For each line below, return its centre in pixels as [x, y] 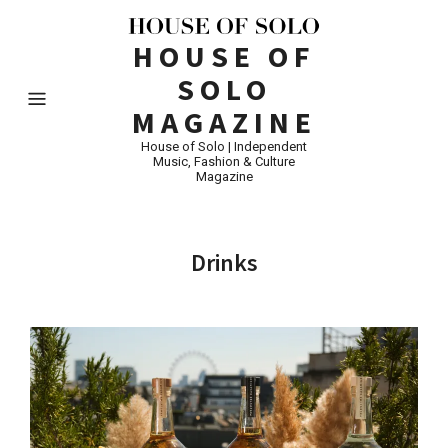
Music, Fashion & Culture [224, 161]
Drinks [224, 262]
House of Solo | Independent [224, 146]
